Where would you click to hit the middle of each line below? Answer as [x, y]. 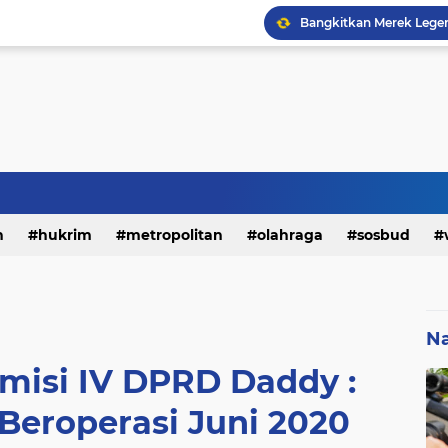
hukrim [65, 235]
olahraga [290, 235]
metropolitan [174, 235]
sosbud [383, 235]
